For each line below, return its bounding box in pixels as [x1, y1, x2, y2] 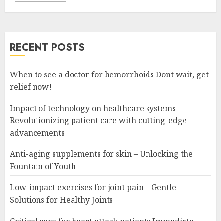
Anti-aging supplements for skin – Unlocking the [10, 148, 193, 159]
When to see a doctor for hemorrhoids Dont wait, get [10, 69, 209, 80]
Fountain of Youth [10, 161, 76, 172]
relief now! [10, 81, 52, 92]
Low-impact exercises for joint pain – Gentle [10, 182, 176, 193]
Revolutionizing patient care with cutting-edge [10, 115, 187, 126]
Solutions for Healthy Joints [10, 194, 113, 205]
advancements [10, 127, 65, 138]
